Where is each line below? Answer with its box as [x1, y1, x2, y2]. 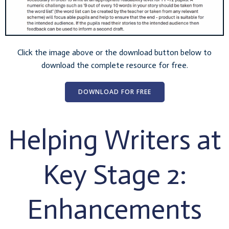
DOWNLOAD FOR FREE [78, 87, 151, 96]
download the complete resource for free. [41, 60, 188, 70]
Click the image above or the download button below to [17, 47, 212, 57]
